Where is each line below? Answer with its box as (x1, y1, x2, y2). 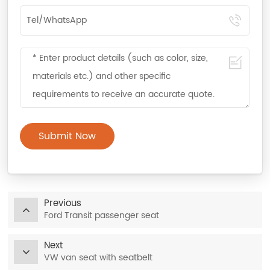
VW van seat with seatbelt (44, 251, 153, 265)
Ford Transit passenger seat (44, 209, 160, 223)
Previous (44, 196, 82, 212)
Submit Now (39, 128, 96, 145)
